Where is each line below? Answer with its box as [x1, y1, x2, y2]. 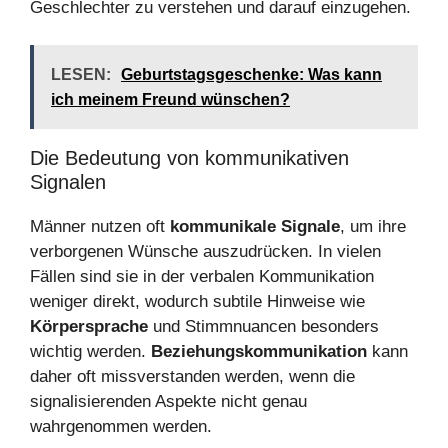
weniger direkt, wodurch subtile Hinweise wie [30, 292, 365, 312]
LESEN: [51, 66, 111, 84]
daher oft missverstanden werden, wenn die [30, 367, 355, 387]
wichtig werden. [30, 342, 151, 362]
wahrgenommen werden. [30, 417, 212, 437]
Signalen [30, 171, 106, 194]
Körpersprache [30, 317, 148, 337]
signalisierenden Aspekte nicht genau [30, 392, 307, 412]
